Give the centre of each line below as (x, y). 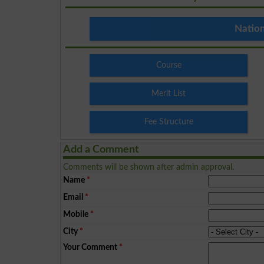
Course (169, 65)
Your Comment (90, 247)
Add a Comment (101, 149)
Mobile (76, 214)
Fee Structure (169, 121)
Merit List (169, 93)
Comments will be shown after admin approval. (149, 167)
